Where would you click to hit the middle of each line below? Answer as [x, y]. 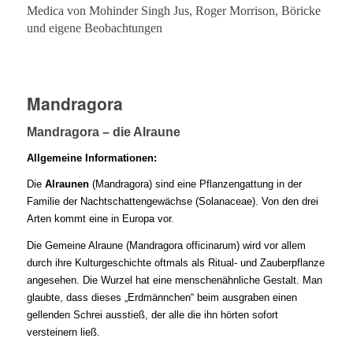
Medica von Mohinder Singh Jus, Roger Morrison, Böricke [173, 11]
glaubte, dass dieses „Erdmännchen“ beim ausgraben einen [162, 297]
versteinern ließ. [63, 332]
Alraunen [67, 184]
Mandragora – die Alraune [103, 132]
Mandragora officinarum [182, 245]
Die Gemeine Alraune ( [78, 245]
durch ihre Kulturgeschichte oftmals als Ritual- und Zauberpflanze [175, 262]
